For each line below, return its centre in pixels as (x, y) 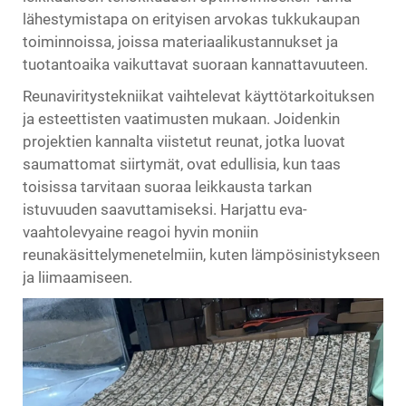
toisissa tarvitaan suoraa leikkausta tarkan (167, 186)
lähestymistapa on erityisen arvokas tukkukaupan (191, 19)
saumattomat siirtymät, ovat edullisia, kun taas (182, 164)
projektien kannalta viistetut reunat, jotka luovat (184, 141)
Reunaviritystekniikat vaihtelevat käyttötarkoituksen (198, 96)
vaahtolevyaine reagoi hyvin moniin (140, 232)
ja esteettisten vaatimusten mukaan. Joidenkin (181, 118)
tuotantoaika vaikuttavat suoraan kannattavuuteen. (195, 64)
